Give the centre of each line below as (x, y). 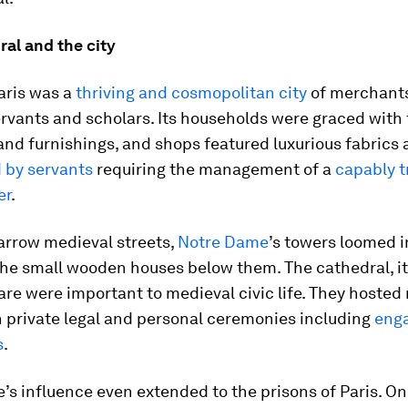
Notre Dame (223, 242)
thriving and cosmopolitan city (191, 92)
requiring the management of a (214, 169)
